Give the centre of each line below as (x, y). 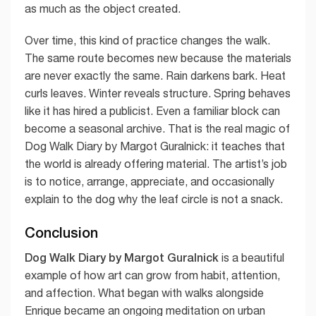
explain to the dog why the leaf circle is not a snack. (154, 199)
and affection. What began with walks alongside (144, 293)
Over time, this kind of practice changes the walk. (147, 41)
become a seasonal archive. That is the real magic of (157, 129)
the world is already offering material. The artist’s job (156, 164)
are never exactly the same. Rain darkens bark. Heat (155, 76)
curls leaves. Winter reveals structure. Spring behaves (158, 93)
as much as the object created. (103, 8)
